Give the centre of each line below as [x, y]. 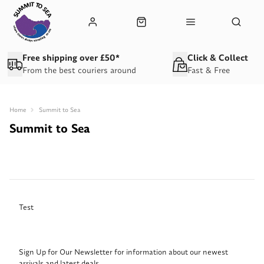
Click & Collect [218, 57]
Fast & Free [209, 70]
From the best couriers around [79, 70]
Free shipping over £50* [71, 57]
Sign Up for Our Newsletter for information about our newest [123, 252]
